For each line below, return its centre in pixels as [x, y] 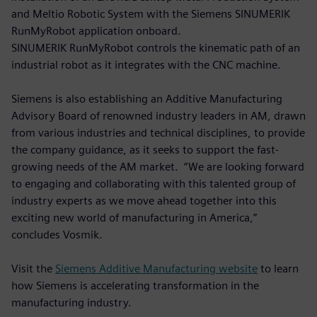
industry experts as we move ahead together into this [144, 200]
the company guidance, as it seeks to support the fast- [145, 149]
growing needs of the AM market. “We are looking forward [158, 166]
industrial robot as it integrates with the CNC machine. [146, 64]
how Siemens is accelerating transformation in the [135, 285]
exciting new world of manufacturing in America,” [134, 217]
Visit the [33, 268]
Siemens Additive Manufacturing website [156, 268]
